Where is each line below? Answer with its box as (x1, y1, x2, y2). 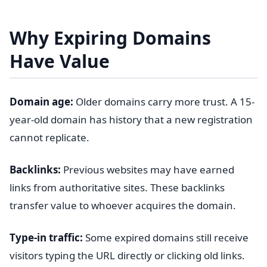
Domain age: (10, 95, 73, 108)
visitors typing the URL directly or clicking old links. (10, 249, 245, 262)
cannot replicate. (10, 131, 89, 144)
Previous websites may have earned (61, 163, 234, 176)
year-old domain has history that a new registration (10, 113, 253, 126)
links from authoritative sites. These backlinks (10, 181, 225, 194)
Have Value (10, 49, 110, 73)
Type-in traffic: (10, 231, 83, 244)
